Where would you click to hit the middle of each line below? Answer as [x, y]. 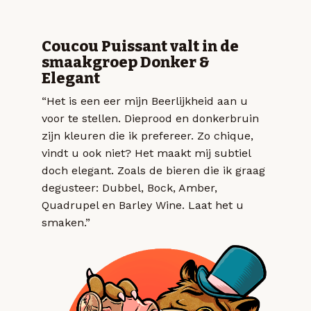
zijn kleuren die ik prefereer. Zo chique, [148, 136]
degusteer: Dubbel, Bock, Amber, [129, 188]
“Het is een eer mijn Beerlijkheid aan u [145, 101]
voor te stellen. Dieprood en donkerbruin [150, 119]
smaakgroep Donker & [126, 63]
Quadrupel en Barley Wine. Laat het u [143, 205]
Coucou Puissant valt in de [140, 47]
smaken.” [66, 223]
